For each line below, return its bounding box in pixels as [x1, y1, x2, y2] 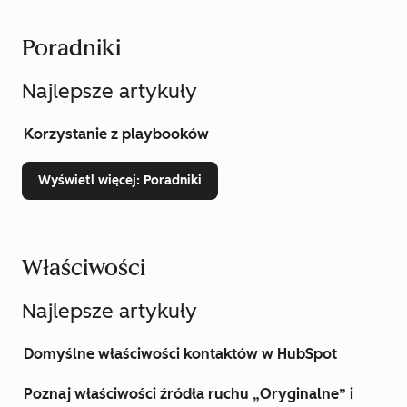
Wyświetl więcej [38, 173, 136, 188]
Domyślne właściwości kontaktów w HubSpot [24, 345, 337, 362]
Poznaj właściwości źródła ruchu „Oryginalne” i [24, 385, 353, 402]
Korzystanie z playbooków [24, 125, 209, 143]
